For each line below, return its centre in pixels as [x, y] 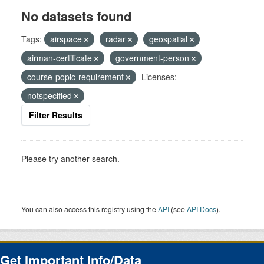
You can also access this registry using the [90, 209]
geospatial [169, 39]
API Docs [202, 209]
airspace [67, 39]
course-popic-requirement [77, 77]
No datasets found [76, 16]
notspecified [51, 96]
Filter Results [56, 115]
